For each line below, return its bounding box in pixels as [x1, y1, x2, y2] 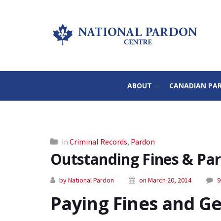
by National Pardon [59, 175, 114, 184]
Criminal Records [70, 136, 127, 147]
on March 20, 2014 [139, 175, 191, 184]
